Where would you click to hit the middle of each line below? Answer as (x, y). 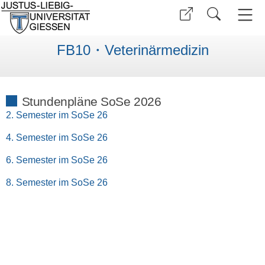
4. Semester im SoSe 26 (56, 137)
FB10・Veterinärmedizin (132, 50)
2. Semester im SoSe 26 (56, 115)
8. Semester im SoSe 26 (56, 182)
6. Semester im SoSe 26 (56, 160)
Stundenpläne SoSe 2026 (91, 101)
